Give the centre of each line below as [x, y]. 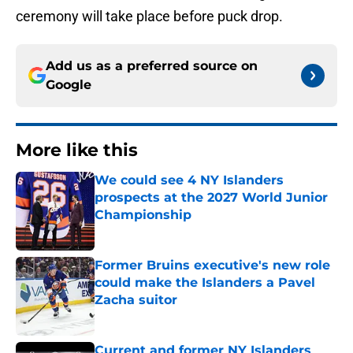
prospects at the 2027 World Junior [211, 198]
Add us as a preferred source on [152, 66]
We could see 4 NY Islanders [189, 180]
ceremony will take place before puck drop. [149, 17]
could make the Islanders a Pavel [205, 283]
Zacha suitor [136, 300]
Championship [143, 215]
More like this [77, 150]
